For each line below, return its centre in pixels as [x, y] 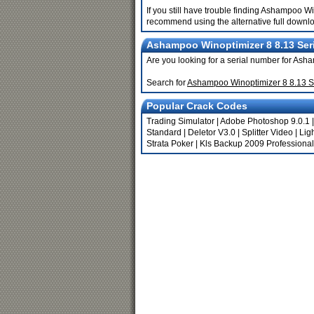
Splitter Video [267, 132]
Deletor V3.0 [212, 132]
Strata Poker [170, 144]
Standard [164, 132]
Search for [167, 83]
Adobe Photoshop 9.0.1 [265, 121]
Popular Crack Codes [197, 106]
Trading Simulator [180, 121]
